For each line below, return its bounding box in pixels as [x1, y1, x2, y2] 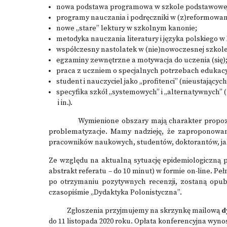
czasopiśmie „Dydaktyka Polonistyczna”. [49, 188, 182, 197]
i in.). [56, 98, 72, 107]
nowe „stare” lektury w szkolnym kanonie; [56, 24, 197, 33]
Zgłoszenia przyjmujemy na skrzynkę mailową [49, 206, 221, 215]
